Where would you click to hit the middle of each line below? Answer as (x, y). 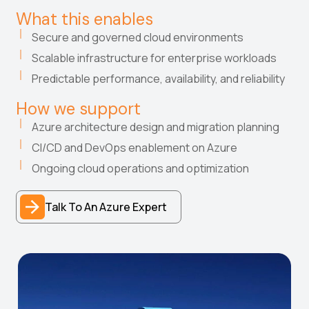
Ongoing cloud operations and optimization (141, 169)
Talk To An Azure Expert (106, 207)
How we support (79, 109)
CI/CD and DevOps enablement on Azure (135, 148)
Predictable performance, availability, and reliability (159, 79)
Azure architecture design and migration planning (155, 127)
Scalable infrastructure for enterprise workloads (155, 58)
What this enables (85, 19)
